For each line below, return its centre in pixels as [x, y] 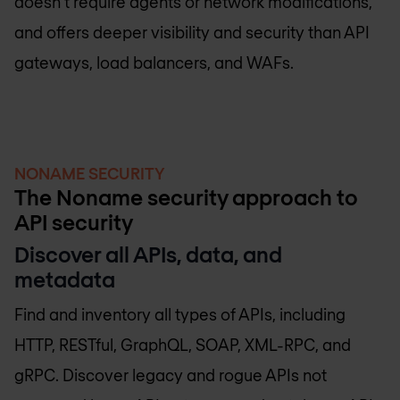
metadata [65, 279]
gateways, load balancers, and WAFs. [154, 62]
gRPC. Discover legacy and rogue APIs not [171, 375]
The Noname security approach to [186, 196]
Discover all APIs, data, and [148, 254]
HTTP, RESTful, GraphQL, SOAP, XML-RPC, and [183, 345]
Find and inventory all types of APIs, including [180, 315]
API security [74, 221]
